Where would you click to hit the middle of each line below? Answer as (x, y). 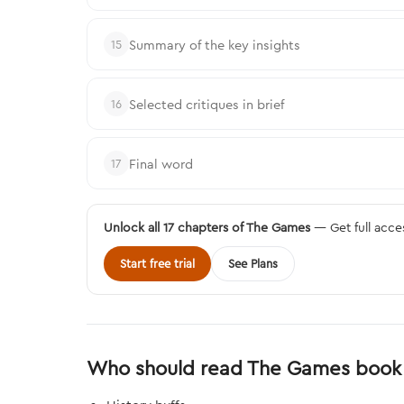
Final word (161, 163)
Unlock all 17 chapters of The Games (207, 227)
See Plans (253, 263)
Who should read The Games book (244, 368)
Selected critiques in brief (207, 104)
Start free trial (157, 263)
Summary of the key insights (215, 44)
